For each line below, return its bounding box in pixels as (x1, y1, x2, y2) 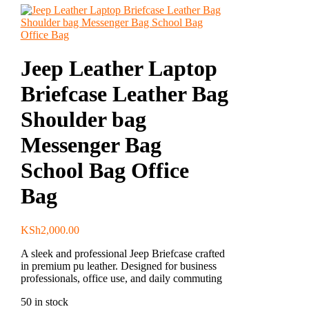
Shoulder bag (20, 107, 146, 132)
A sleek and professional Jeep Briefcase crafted (20, 247, 225, 259)
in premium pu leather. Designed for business (20, 259, 217, 272)
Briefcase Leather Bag (20, 81, 228, 107)
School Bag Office (20, 158, 189, 183)
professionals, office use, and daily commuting (20, 272, 222, 284)
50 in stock (20, 295, 68, 308)
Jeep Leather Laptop (20, 56, 217, 81)
